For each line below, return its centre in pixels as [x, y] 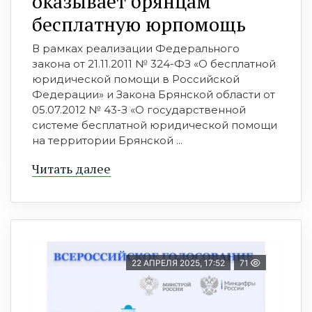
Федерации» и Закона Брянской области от [154, 95]
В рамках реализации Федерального [136, 49]
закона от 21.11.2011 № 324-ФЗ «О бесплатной [154, 64]
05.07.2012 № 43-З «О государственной [139, 110]
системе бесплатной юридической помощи [155, 125]
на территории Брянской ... [107, 141]
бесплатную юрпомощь [139, 24]
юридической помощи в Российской [136, 79]
